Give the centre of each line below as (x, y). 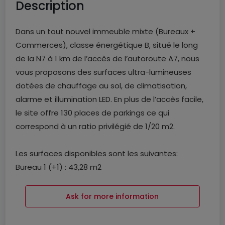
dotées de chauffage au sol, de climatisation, (101, 86)
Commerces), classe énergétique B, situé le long (107, 45)
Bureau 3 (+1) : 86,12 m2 (58, 194)
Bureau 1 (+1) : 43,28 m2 (59, 167)
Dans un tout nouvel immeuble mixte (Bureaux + (105, 31)
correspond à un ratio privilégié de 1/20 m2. (95, 126)
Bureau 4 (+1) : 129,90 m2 (61, 208)
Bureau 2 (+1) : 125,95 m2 (61, 181)
